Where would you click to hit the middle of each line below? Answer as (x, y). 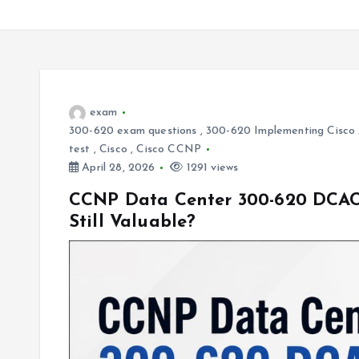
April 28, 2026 (117, 168)
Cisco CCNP (169, 149)
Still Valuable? (133, 222)
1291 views (211, 168)
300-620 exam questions (133, 131)
